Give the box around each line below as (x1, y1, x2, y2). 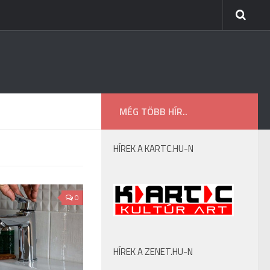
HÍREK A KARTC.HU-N (113, 142, 193, 155)
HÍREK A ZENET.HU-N (113, 245, 193, 259)
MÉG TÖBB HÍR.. (119, 104, 187, 119)
